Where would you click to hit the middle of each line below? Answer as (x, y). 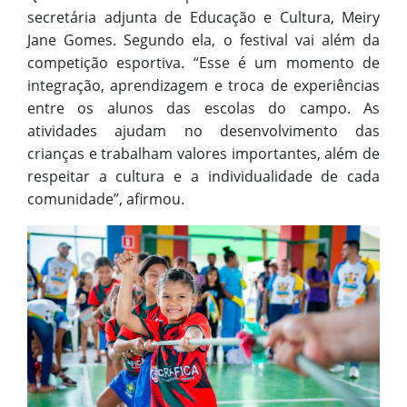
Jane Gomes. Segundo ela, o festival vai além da (203, 40)
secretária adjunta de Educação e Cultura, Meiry (203, 18)
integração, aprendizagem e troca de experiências (203, 86)
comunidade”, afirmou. (106, 199)
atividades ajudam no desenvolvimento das (203, 131)
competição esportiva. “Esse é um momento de (203, 63)
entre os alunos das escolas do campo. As (203, 109)
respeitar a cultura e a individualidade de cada (203, 177)
